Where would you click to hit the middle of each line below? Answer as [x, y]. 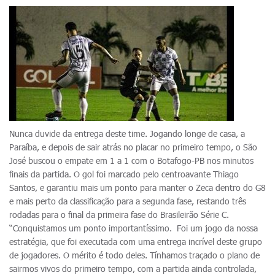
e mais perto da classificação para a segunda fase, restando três [128, 201]
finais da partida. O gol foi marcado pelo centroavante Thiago [124, 174]
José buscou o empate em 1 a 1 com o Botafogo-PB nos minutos [131, 161]
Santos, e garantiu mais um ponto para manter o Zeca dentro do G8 [137, 188]
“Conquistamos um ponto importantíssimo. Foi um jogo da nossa [134, 228]
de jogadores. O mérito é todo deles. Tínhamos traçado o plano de [134, 255]
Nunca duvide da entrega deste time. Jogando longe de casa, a [127, 134]
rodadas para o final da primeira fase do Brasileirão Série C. [120, 215]
